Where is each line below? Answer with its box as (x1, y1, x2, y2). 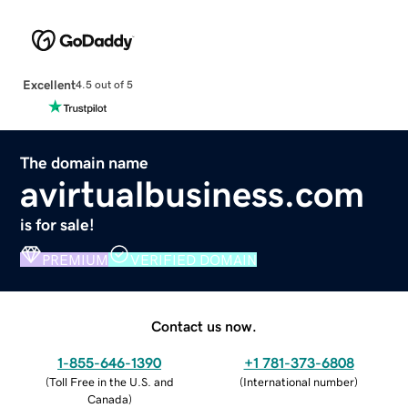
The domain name (20, 154, 149, 171)
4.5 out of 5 (75, 79, 133, 91)
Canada (87, 393, 128, 405)
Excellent (22, 77, 76, 91)
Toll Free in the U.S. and (48, 375, 174, 388)
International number (243, 375, 354, 388)
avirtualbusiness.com (20, 175, 365, 212)
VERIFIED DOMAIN (130, 251, 258, 267)
